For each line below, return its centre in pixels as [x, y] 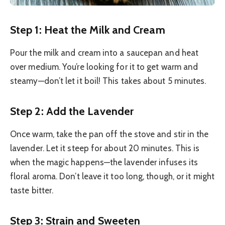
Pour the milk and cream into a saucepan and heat [104, 53]
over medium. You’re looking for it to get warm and [104, 67]
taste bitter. [32, 191]
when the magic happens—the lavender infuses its [104, 162]
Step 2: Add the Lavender [72, 111]
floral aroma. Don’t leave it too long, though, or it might [112, 177]
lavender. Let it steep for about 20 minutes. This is [105, 148]
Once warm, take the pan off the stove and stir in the [109, 134]
